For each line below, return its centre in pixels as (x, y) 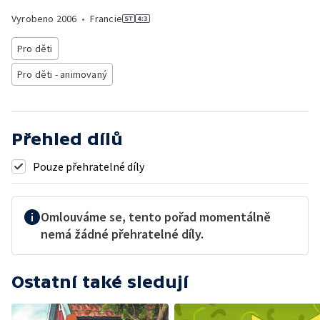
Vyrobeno (34, 19)
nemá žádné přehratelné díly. (122, 234)
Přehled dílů (67, 139)
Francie (106, 19)
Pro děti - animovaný (62, 74)
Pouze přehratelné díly (89, 166)
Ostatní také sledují (100, 282)
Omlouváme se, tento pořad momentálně (156, 217)
